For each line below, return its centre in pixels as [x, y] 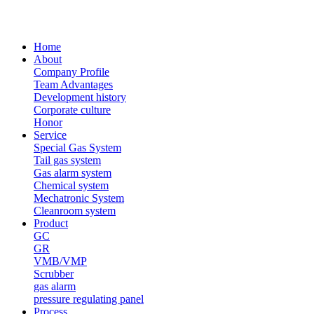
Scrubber [54, 274]
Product [51, 223]
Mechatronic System [79, 198]
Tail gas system [67, 160]
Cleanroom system [75, 211]
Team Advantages [73, 84]
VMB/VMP [60, 261]
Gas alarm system [73, 173]
